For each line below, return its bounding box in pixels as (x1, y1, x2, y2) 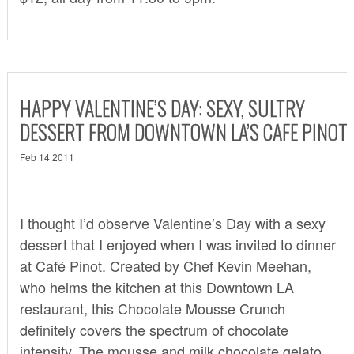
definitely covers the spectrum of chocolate (19, 318, 288, 340)
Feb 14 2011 (19, 149, 74, 164)
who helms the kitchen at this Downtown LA (19, 276, 294, 297)
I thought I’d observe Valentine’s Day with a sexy (19, 212, 326, 233)
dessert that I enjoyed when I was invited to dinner (19, 233, 336, 254)
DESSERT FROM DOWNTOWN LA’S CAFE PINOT (19, 115, 348, 147)
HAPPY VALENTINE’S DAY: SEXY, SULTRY (19, 92, 305, 123)
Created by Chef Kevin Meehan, (105, 254, 311, 276)
